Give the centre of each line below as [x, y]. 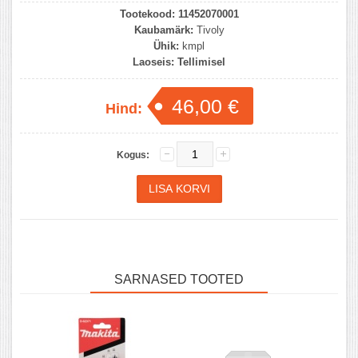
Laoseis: [153, 62]
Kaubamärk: [163, 30]
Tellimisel [201, 62]
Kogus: [133, 155]
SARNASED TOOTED [179, 279]
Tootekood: [147, 14]
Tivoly [210, 30]
